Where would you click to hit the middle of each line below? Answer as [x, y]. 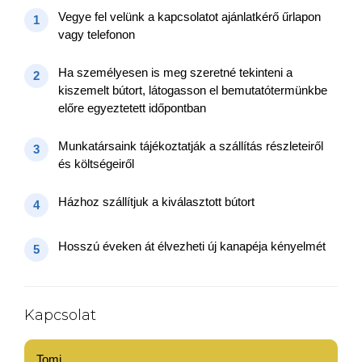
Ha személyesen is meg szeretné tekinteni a [175, 73]
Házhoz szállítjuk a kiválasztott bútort [156, 202]
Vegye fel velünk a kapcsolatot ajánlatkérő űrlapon [189, 17]
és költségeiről [96, 164]
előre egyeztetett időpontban [132, 108]
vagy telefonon [97, 35]
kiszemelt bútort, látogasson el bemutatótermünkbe [193, 90]
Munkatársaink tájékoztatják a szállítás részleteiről [191, 146]
